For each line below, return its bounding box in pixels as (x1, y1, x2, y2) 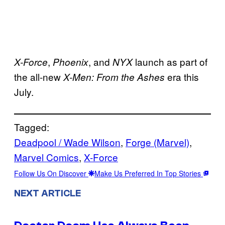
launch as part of (133, 54, 207, 68)
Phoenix (53, 55, 88, 68)
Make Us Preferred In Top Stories (94, 168, 203, 178)
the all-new (14, 69, 61, 83)
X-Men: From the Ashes (61, 70, 165, 83)
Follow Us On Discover (14, 168, 88, 178)
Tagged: (14, 120, 49, 134)
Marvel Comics (14, 150, 79, 164)
